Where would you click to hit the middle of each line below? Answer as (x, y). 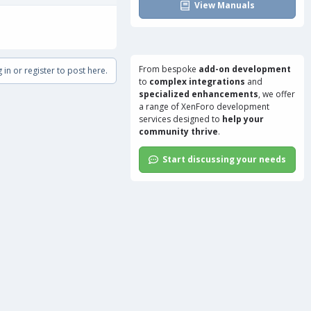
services (155, 119)
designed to (196, 119)
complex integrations (197, 82)
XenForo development (225, 107)
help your (243, 119)
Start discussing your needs (225, 159)
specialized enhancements (199, 94)
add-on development (245, 69)
